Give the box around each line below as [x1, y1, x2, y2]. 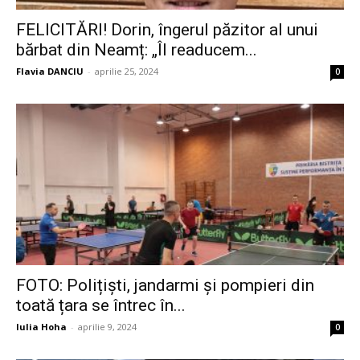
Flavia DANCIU [16, 64, 84, 77]
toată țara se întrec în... [16, 296, 186, 316]
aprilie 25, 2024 [95, 64, 158, 77]
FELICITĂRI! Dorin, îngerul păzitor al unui [16, 19, 318, 39]
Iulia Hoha [16, 321, 67, 333]
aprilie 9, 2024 [78, 321, 137, 333]
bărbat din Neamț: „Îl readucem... [16, 39, 257, 59]
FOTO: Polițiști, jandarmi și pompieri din [16, 276, 314, 296]
